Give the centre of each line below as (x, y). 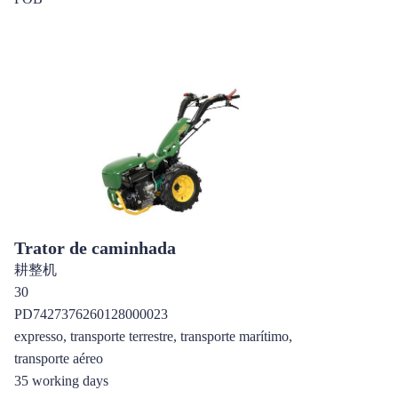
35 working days (61, 381)
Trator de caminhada (95, 248)
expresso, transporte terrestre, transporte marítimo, (153, 336)
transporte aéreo (59, 358)
